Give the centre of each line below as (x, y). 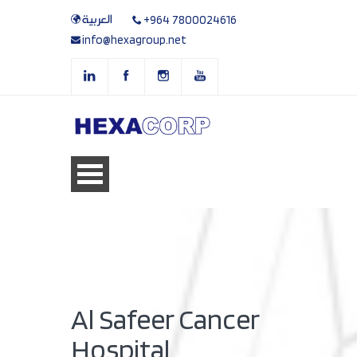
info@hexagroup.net (134, 40)
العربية (97, 20)
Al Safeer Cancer (165, 319)
